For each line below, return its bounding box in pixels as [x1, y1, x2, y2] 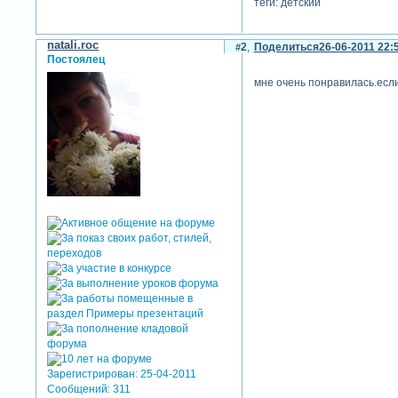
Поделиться [253, 40, 319, 53]
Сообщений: [47, 382, 111, 395]
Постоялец [47, 52, 106, 66]
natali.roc [47, 37, 99, 52]
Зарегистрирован [47, 367, 136, 380]
